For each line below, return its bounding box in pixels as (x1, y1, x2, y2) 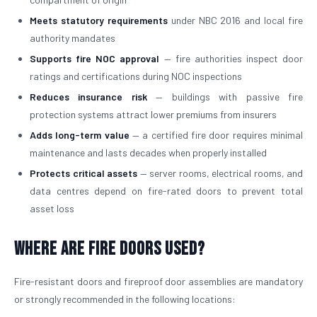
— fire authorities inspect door (159, 52, 303, 64)
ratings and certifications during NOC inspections (30, 70, 242, 82)
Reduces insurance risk (30, 91, 147, 103)
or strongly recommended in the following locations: (14, 293, 236, 305)
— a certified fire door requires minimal (129, 129, 304, 141)
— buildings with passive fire (146, 91, 304, 103)
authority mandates (30, 32, 115, 44)
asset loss (30, 202, 74, 214)
